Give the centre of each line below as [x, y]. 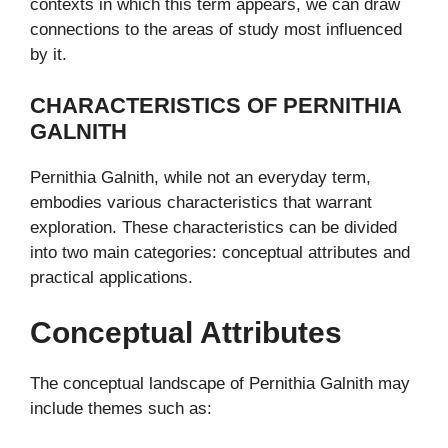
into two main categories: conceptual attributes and [220, 252]
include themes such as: [121, 409]
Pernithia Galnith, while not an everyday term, [200, 177]
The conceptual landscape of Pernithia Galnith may [220, 384]
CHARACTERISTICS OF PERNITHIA [215, 105]
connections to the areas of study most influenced [216, 30]
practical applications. [111, 277]
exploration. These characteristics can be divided [213, 227]
